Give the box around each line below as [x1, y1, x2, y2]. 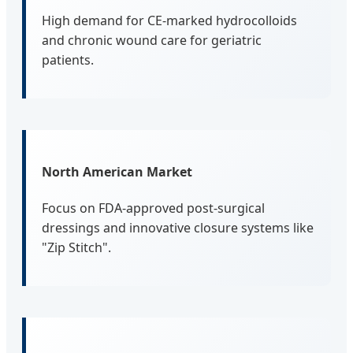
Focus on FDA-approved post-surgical [42, 199, 265, 217]
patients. [42, 50, 94, 69]
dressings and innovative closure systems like [42, 219, 314, 237]
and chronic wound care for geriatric [42, 31, 262, 49]
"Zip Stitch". [42, 239, 111, 257]
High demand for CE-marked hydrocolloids [42, 11, 297, 29]
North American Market [42, 162, 192, 180]
